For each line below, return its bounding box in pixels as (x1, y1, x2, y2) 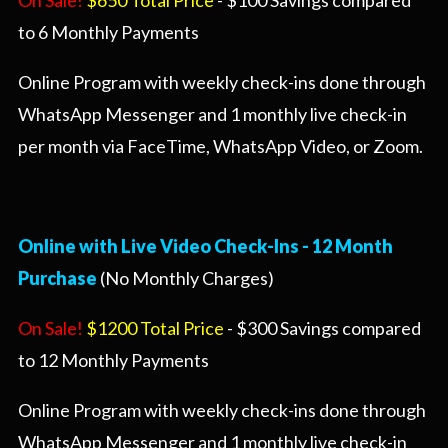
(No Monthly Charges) (97, 267, 274, 290)
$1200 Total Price (86, 317, 224, 340)
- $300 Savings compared (224, 317, 421, 340)
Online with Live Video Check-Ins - (18, 235, 312, 258)
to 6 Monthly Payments (18, 21, 199, 44)
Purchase (18, 267, 97, 290)
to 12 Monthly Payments (18, 349, 209, 372)
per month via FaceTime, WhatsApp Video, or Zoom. (18, 135, 423, 158)
